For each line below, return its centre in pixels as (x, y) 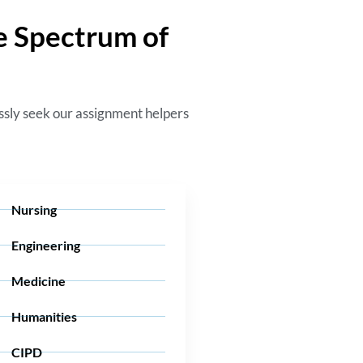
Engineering (46, 245)
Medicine (38, 280)
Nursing (34, 209)
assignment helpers (132, 113)
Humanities (44, 316)
